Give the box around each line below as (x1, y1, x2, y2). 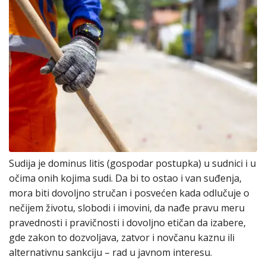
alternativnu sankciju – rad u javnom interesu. (9, 245, 212, 259)
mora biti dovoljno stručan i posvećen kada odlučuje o (9, 186, 249, 199)
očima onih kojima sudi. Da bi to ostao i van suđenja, (9, 171, 242, 185)
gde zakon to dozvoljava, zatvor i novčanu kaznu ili (9, 230, 235, 244)
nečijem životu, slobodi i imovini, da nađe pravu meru (9, 201, 245, 214)
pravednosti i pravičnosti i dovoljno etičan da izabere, (9, 216, 246, 229)
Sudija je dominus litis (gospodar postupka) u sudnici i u (9, 156, 256, 170)
